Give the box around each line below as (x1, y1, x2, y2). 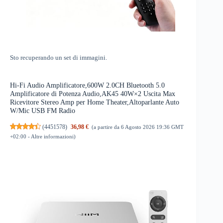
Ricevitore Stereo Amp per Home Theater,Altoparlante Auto (10, 98, 179, 107)
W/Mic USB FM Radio (10, 107, 75, 115)
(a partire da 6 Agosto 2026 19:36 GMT (92, 123, 184, 130)
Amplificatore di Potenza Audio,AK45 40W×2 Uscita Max (10, 90, 175, 98)
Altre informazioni (31, 133, 74, 139)
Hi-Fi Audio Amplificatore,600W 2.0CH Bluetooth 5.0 (10, 81, 165, 90)
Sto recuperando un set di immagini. (10, 54, 107, 62)
